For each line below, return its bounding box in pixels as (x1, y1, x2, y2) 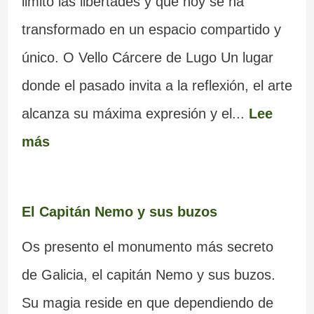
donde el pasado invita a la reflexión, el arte (21, 78, 292, 94)
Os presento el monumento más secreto (21, 239, 273, 255)
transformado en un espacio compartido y (21, 22, 281, 38)
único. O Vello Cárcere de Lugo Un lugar (21, 50, 273, 66)
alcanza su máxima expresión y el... (21, 106, 249, 122)
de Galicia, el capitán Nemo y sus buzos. (21, 267, 275, 283)
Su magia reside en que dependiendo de (21, 295, 273, 311)
